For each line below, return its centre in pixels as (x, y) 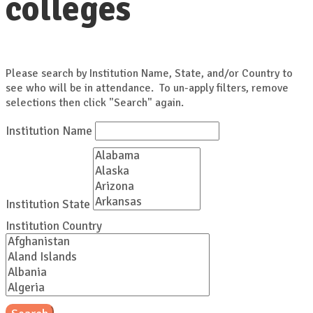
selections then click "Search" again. (95, 103)
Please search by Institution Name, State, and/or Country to (149, 73)
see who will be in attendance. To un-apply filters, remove (147, 88)
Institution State (48, 204)
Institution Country (54, 226)
